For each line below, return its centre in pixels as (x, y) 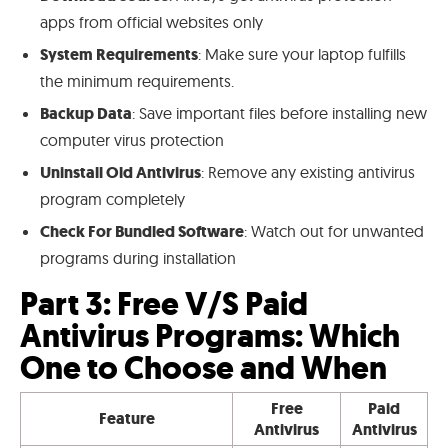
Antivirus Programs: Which (210, 335)
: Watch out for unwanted (334, 230)
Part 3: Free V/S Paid (164, 303)
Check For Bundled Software (142, 231)
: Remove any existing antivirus (308, 171)
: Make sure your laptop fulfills (302, 53)
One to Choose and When (203, 367)
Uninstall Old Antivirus (120, 172)
